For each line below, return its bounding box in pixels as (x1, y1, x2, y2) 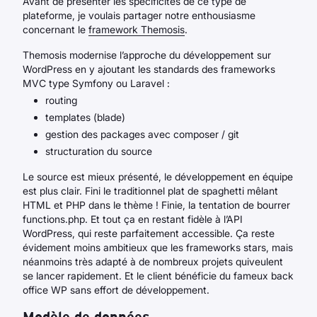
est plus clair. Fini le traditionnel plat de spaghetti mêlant (23, 185, 278, 197)
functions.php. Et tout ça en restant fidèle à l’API (23, 213, 243, 225)
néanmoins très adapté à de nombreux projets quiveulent (23, 255, 283, 267)
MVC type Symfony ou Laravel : (23, 77, 170, 89)
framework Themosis (88, 23, 185, 35)
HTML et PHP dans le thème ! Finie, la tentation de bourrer (23, 199, 290, 211)
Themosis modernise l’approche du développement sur (23, 49, 271, 61)
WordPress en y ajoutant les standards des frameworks (23, 63, 275, 75)
